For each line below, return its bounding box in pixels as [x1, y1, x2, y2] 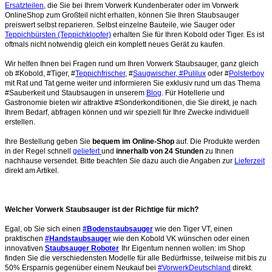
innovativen [5, 243, 45, 253]
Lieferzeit [234, 156, 265, 165]
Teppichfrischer [75, 69, 125, 78]
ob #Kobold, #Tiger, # [5, 69, 75, 78]
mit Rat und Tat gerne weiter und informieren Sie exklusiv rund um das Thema [5, 78, 260, 87]
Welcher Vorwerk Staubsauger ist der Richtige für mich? [5, 205, 199, 214]
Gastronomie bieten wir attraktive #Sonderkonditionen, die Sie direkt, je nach [5, 98, 257, 107]
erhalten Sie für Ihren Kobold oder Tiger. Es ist [111, 30, 264, 39]
